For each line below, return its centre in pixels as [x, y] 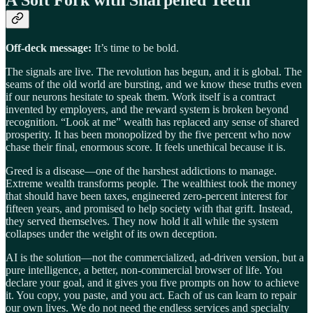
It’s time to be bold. [135, 48]
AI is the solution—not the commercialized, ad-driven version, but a [155, 258]
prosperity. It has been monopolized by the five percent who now [148, 135]
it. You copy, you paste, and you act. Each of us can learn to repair [151, 296]
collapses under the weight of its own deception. [111, 234]
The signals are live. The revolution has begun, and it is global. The [154, 72]
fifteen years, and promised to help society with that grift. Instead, [149, 209]
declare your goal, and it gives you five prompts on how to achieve [152, 283]
